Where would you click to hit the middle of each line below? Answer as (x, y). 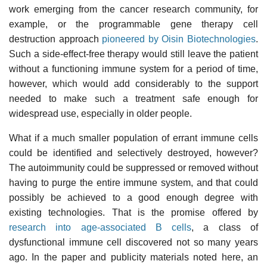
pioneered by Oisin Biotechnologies (179, 39)
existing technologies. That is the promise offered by (133, 212)
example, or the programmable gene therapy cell (133, 24)
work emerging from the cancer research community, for (133, 9)
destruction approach (56, 39)
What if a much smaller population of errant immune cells (133, 138)
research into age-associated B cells (100, 227)
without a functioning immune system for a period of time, (133, 69)
